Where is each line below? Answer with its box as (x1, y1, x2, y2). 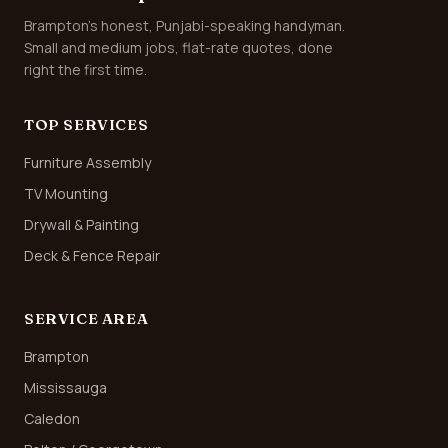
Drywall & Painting (24, 215, 139, 234)
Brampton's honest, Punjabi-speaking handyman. (24, 16, 345, 35)
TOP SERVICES (24, 115, 149, 134)
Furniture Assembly (24, 153, 151, 172)
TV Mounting (24, 184, 108, 203)
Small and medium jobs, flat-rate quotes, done (24, 38, 333, 57)
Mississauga (24, 378, 107, 397)
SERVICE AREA (24, 309, 149, 328)
